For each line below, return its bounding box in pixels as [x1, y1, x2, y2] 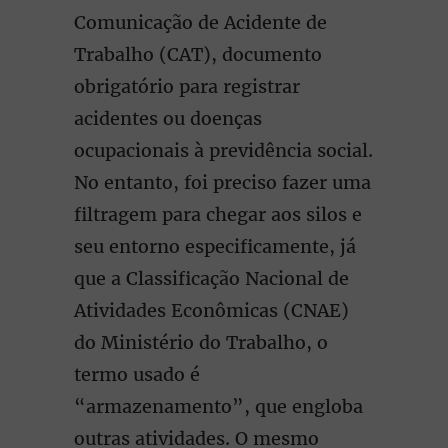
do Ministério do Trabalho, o [74, 331, 328, 354]
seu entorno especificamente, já [74, 235, 356, 258]
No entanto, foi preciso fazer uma [74, 171, 371, 194]
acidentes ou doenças [74, 107, 262, 130]
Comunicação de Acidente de [74, 11, 327, 34]
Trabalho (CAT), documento [74, 43, 322, 66]
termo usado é [74, 363, 200, 386]
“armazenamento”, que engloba [74, 395, 363, 418]
